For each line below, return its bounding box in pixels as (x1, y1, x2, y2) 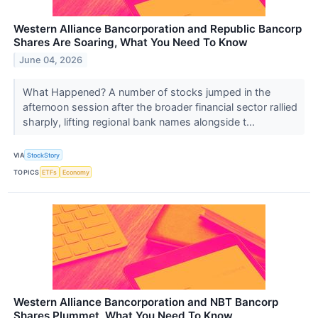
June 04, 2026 (19, 54, 83, 65)
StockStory (27, 150, 60, 159)
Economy (62, 168, 89, 176)
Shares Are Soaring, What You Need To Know (13, 35, 248, 50)
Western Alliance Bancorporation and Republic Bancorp (13, 22, 302, 36)
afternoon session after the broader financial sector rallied (22, 101, 297, 114)
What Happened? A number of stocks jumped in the (22, 86, 270, 99)
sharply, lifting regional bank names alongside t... (22, 116, 258, 128)
